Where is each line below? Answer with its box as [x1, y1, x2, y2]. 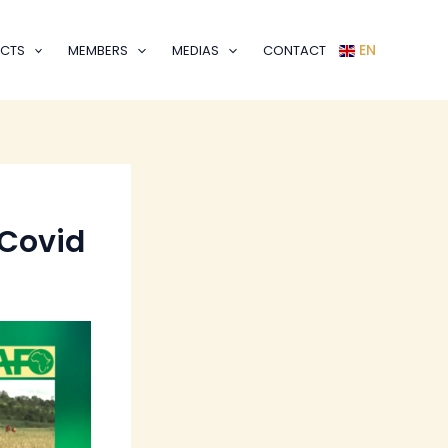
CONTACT [263, 40, 326, 60]
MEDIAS [172, 40, 220, 60]
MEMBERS [68, 40, 129, 60]
